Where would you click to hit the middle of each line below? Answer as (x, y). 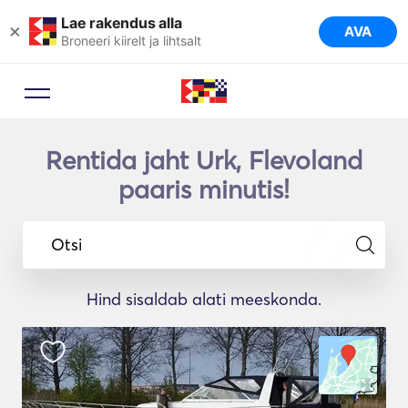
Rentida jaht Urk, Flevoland (204, 160)
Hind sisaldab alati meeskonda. (204, 299)
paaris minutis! (204, 189)
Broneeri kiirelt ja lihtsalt (131, 40)
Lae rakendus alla (122, 22)
